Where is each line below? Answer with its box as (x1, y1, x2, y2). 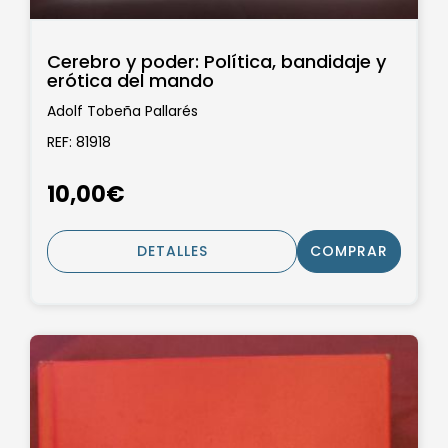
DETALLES (136, 240, 208, 261)
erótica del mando (47, 68, 214, 94)
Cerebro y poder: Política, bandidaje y (47, 49, 386, 75)
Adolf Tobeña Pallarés (47, 100, 198, 121)
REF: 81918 (47, 132, 111, 153)
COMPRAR (310, 240, 388, 261)
